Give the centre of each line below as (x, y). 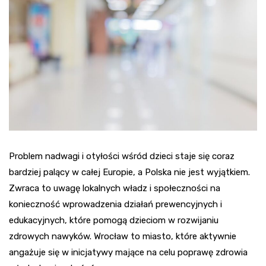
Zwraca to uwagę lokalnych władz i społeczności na (115, 189)
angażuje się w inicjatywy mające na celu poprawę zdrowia (128, 253)
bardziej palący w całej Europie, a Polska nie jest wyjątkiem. (129, 172)
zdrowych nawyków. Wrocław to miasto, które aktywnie (123, 237)
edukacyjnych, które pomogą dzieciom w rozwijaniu (114, 221)
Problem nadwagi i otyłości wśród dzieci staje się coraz (122, 156)
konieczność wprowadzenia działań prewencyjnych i (115, 205)
